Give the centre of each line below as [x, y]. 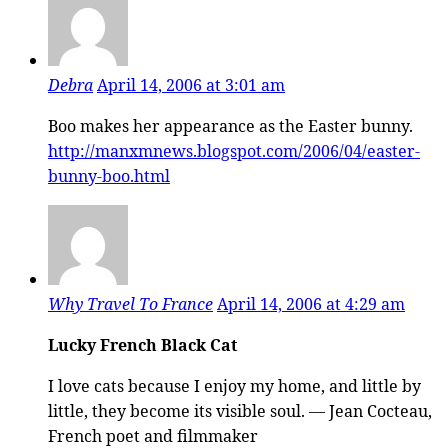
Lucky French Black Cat [142, 344]
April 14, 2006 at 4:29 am [311, 303]
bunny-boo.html [109, 175]
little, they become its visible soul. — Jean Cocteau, [240, 410]
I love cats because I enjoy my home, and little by [234, 385]
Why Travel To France [130, 303]
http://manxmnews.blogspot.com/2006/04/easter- [234, 150]
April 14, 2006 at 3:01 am [191, 84]
